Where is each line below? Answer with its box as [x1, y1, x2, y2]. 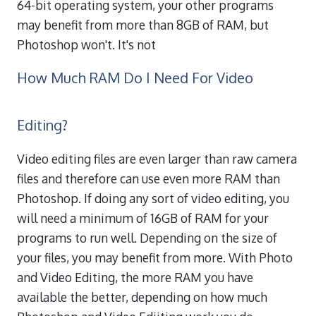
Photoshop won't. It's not [17, 36, 156, 52]
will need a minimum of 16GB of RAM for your [17, 209, 269, 226]
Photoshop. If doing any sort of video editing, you [17, 190, 289, 206]
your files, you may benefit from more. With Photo [17, 249, 293, 265]
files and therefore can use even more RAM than [17, 170, 280, 186]
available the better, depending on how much [17, 288, 267, 305]
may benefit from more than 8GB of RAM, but [17, 16, 269, 32]
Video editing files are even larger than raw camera [17, 150, 297, 166]
